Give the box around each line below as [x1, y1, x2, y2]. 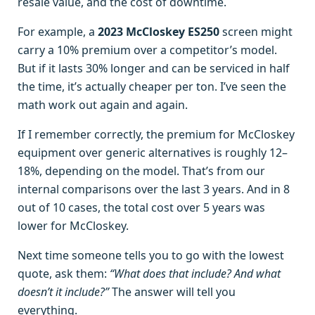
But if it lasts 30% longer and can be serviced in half [18, 60, 290, 77]
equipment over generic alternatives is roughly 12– [18, 145, 288, 161]
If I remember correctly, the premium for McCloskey [18, 127, 295, 143]
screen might [219, 24, 292, 40]
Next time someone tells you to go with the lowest [18, 247, 284, 264]
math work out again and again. [18, 97, 188, 113]
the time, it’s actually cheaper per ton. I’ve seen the [18, 79, 286, 95]
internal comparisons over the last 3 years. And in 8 [18, 181, 290, 198]
